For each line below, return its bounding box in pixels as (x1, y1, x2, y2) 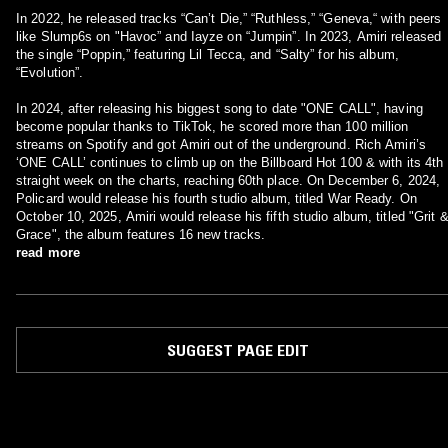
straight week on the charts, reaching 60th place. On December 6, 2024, (16, 173, 440, 188)
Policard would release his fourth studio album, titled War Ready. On (16, 191, 400, 206)
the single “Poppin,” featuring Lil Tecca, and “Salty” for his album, (16, 47, 399, 62)
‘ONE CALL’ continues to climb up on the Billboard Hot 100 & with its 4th (16, 155, 444, 170)
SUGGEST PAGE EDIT (166, 340, 309, 360)
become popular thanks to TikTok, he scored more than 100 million (16, 119, 409, 134)
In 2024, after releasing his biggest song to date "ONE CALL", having (16, 101, 423, 116)
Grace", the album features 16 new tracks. (16, 227, 266, 242)
